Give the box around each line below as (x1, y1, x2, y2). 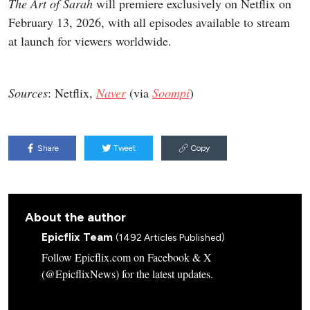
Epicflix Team (42, 230, 116, 244)
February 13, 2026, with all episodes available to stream (8, 13, 290, 30)
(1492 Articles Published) (116, 231, 225, 244)
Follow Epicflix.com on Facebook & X (42, 249, 212, 264)
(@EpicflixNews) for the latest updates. (42, 266, 213, 281)
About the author (25, 209, 126, 225)
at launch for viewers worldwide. (8, 32, 172, 49)
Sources (8, 84, 48, 101)
